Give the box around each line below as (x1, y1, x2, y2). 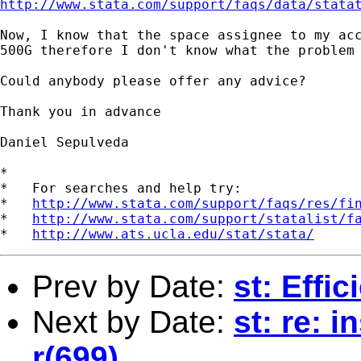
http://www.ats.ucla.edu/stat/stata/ (32, 226, 314, 242)
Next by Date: (32, 304, 234, 339)
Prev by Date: (32, 268, 234, 304)
